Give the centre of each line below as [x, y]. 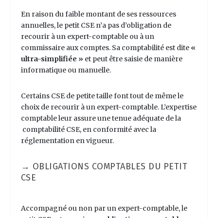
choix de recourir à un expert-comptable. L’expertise [109, 107]
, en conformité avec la [118, 129]
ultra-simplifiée [49, 59]
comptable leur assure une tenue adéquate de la [101, 118]
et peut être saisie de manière [133, 59]
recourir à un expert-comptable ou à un [87, 36]
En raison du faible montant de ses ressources [98, 14]
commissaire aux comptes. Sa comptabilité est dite [106, 47]
